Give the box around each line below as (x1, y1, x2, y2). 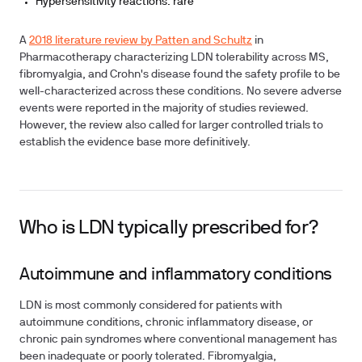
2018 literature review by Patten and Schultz (29, 36, 252, 46)
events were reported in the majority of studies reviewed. (19, 103, 309, 114)
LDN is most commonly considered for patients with (19, 301, 282, 311)
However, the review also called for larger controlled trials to (19, 120, 323, 131)
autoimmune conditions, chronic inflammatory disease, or (19, 318, 313, 328)
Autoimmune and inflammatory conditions (19, 267, 333, 283)
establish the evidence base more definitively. (19, 137, 250, 148)
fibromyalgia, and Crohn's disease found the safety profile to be (19, 69, 340, 80)
